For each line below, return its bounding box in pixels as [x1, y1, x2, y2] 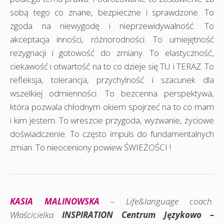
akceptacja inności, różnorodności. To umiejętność [10, 33, 214, 45]
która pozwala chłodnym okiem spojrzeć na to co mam [10, 100, 214, 112]
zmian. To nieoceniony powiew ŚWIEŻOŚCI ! [10, 141, 171, 153]
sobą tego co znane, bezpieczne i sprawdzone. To [10, 6, 214, 18]
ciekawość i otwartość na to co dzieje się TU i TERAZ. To [10, 60, 214, 72]
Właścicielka [10, 208, 62, 220]
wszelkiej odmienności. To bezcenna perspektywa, [10, 87, 214, 99]
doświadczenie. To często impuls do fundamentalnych [10, 127, 214, 139]
